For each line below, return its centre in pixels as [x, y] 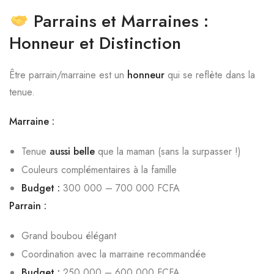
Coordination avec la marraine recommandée [114, 254]
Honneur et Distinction [95, 43]
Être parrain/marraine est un [68, 75]
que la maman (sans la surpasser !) [168, 151]
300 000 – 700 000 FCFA [120, 188]
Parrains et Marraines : [121, 21]
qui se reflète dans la [210, 75]
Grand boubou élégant [69, 236]
